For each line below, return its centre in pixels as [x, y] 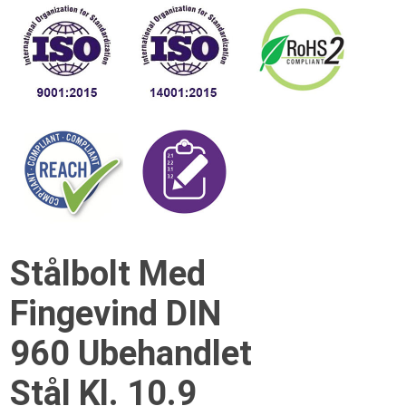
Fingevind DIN [116, 314]
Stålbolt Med [108, 274]
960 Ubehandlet [131, 353]
